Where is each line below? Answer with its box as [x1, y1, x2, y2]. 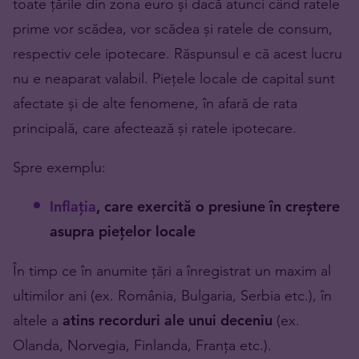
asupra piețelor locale [50, 222, 196, 241]
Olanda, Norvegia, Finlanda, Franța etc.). [13, 336, 272, 355]
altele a [13, 311, 63, 330]
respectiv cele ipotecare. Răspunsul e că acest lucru [13, 44, 342, 63]
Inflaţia [50, 197, 96, 216]
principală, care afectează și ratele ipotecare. [13, 119, 296, 138]
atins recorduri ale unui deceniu [63, 311, 276, 330]
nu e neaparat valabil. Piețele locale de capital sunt [13, 69, 335, 88]
